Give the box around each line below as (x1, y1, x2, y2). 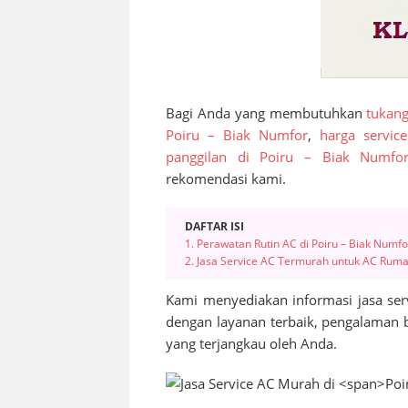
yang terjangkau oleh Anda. (166, 333, 337, 352)
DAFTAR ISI (185, 218, 244, 234)
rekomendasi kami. (166, 168, 286, 188)
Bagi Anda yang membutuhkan (166, 103, 367, 122)
